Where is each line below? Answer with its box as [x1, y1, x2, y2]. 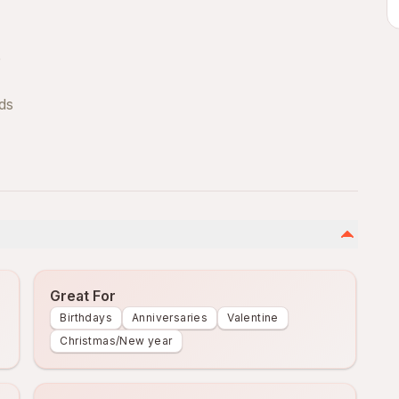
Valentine [227, 311, 279, 324]
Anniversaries [131, 311, 208, 324]
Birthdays [60, 311, 112, 324]
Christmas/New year [60, 334, 173, 347]
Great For [50, 287, 117, 305]
